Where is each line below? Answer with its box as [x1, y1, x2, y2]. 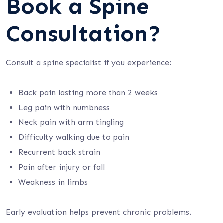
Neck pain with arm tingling [18, 117, 124, 127]
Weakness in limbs [18, 177, 88, 187]
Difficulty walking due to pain [18, 132, 129, 142]
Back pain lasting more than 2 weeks [18, 88, 158, 97]
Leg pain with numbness [18, 103, 110, 112]
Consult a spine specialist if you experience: [6, 58, 171, 67]
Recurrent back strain [18, 147, 100, 157]
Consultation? [6, 20, 161, 47]
